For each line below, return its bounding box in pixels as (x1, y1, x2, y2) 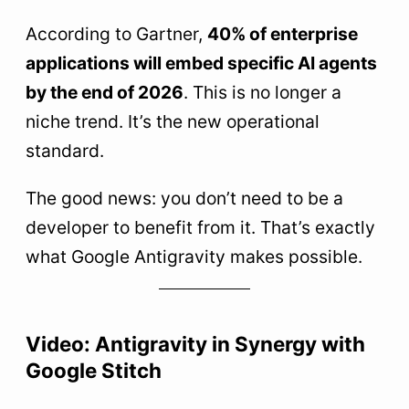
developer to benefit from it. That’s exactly (26, 215, 375, 238)
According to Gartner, (26, 23, 207, 46)
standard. (26, 140, 104, 163)
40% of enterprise (207, 23, 358, 46)
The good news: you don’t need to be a (26, 186, 343, 209)
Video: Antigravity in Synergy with (26, 330, 365, 356)
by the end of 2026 (26, 81, 184, 104)
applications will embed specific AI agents (26, 52, 377, 75)
